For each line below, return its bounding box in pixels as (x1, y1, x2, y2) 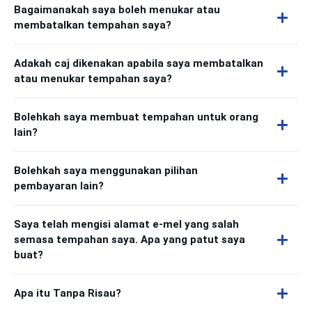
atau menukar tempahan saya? (14, 72, 172, 85)
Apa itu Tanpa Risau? (14, 287, 121, 299)
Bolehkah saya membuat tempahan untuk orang (14, 111, 258, 123)
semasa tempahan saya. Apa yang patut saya (14, 233, 245, 246)
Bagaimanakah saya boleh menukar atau (14, 3, 220, 16)
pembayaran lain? (14, 180, 104, 192)
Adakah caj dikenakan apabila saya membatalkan (14, 57, 263, 70)
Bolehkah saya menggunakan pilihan (14, 164, 198, 177)
